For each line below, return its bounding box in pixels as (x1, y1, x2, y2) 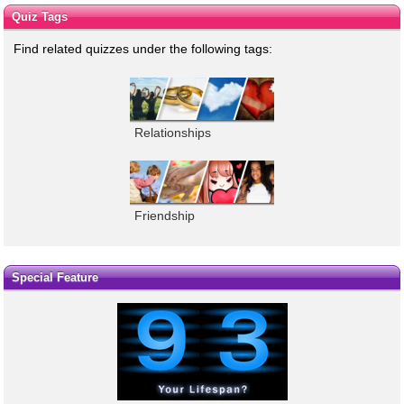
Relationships (134, 125, 211, 141)
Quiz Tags (11, 10, 68, 24)
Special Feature (11, 271, 98, 285)
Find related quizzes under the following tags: (14, 41, 272, 57)
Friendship (134, 207, 195, 223)
